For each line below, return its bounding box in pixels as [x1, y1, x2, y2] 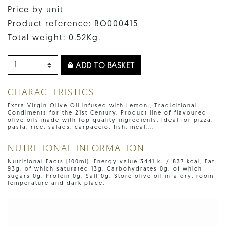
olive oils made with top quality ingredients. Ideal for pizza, [8, 117, 213, 123]
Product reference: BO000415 [8, 20, 138, 28]
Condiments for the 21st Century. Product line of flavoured [8, 110, 207, 116]
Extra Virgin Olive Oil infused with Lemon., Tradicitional [8, 103, 197, 109]
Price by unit [8, 6, 64, 14]
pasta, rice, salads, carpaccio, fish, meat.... [8, 124, 154, 130]
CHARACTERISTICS [8, 88, 94, 98]
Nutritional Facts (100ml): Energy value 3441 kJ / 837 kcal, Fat [8, 159, 215, 165]
